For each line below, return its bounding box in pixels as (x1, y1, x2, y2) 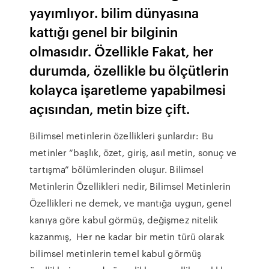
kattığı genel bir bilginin (29, 22, 178, 41)
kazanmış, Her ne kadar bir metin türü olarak (29, 230, 225, 243)
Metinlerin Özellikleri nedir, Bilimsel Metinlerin (29, 180, 231, 193)
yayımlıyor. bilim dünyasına (29, 3, 199, 22)
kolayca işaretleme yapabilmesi (29, 80, 226, 98)
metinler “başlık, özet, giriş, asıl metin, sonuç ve (29, 146, 237, 159)
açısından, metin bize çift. (29, 99, 190, 118)
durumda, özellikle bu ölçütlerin (29, 61, 229, 79)
